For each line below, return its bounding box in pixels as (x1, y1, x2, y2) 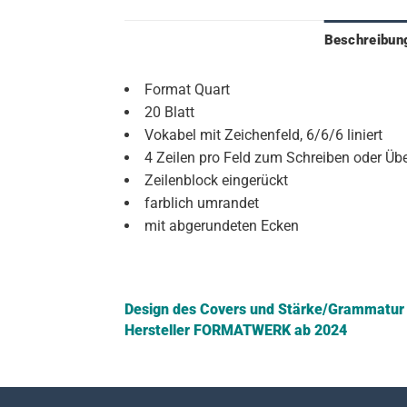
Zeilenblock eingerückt (144, 171, 288, 189)
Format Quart (144, 80, 230, 98)
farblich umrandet (144, 194, 259, 212)
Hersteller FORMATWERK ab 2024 (124, 322, 347, 340)
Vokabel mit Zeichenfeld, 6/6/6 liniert (144, 125, 382, 144)
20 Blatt (144, 103, 194, 121)
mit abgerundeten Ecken (144, 216, 299, 234)
